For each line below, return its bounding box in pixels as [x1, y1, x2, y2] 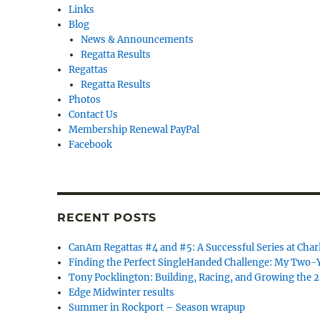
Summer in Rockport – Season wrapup [69, 301, 246, 314]
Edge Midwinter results [69, 286, 175, 299]
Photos [69, 94, 101, 106]
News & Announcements [80, 34, 194, 46]
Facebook [69, 139, 113, 151]
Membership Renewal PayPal [69, 124, 200, 136]
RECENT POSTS [57, 211, 157, 225]
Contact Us [69, 109, 119, 121]
